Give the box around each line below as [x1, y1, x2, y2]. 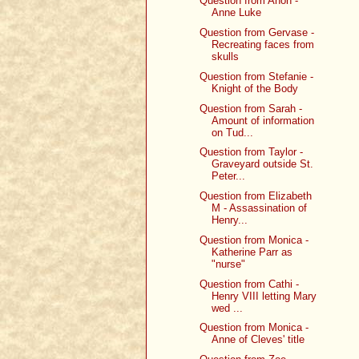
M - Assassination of [212, 202, 308, 215]
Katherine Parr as [212, 245, 293, 258]
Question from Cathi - [200, 277, 300, 290]
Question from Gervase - [200, 26, 315, 39]
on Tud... [212, 126, 254, 139]
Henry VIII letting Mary [212, 289, 317, 302]
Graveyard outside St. [212, 158, 314, 171]
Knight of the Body [212, 82, 299, 95]
